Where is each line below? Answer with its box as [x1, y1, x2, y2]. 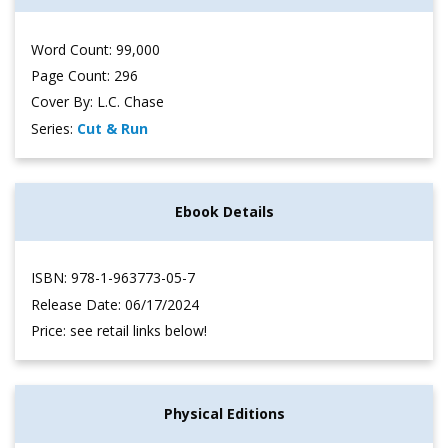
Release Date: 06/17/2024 [31, 294, 199, 314]
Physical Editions [163, 403, 285, 423]
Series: [31, 118, 77, 138]
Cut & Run [77, 118, 148, 138]
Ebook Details [174, 201, 274, 221]
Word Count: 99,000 [31, 39, 160, 59]
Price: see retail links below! [31, 320, 207, 340]
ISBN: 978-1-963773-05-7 [31, 268, 195, 288]
